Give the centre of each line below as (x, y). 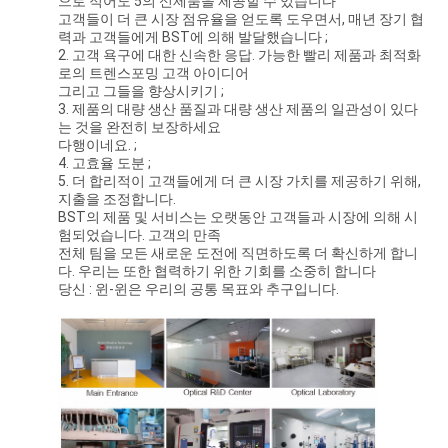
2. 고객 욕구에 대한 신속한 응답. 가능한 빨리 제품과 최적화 (239, 55)
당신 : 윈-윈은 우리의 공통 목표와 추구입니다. (198, 289)
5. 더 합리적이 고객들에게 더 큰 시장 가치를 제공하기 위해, (239, 181)
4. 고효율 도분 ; (104, 163)
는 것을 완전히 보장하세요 (139, 127)
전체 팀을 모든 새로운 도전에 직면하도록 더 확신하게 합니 (237, 253)
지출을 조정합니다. (116, 199)
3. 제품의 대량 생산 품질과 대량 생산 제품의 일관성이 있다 (237, 109)
